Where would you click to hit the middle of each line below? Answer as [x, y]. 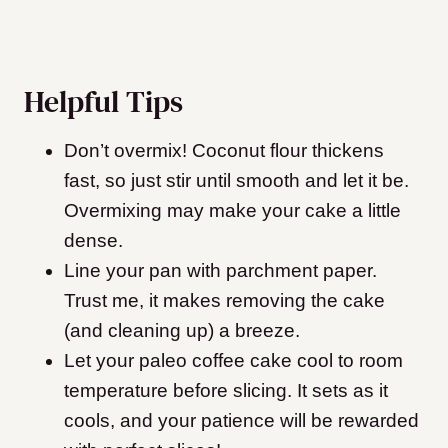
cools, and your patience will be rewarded [241, 421]
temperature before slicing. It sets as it [226, 391]
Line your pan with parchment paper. [220, 271]
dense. [93, 241]
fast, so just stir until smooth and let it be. [236, 181]
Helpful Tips [103, 102]
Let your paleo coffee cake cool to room [233, 361]
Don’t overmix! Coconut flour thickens [224, 151]
